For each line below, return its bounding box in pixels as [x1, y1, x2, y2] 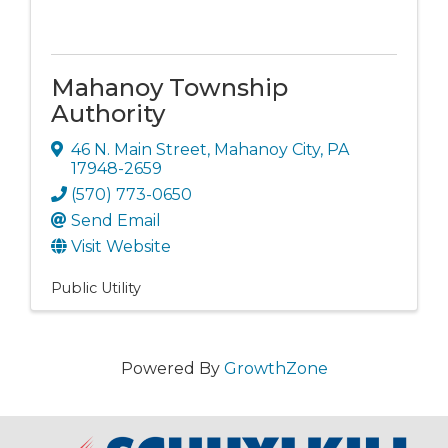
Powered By [120, 359, 224, 378]
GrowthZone [223, 359, 328, 378]
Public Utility [51, 279, 141, 297]
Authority [51, 99, 165, 129]
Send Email [71, 211, 161, 230]
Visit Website [71, 237, 171, 256]
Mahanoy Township [51, 73, 288, 103]
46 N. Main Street [71, 140, 207, 159]
